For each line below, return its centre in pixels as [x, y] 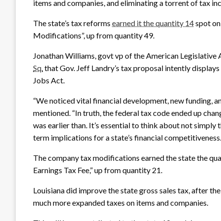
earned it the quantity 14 [153, 23]
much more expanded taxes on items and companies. [121, 202]
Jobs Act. [49, 80]
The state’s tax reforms [73, 23]
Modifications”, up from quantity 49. [94, 35]
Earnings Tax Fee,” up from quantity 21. [98, 170]
